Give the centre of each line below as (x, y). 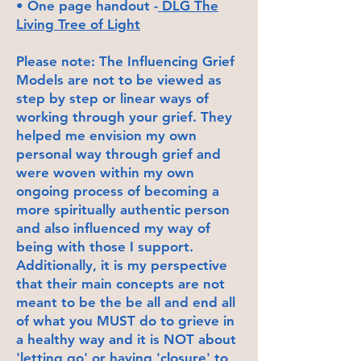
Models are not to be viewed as (119, 79)
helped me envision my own (106, 135)
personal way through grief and (118, 154)
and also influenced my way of (113, 228)
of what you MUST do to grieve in (125, 320)
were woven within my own (105, 172)
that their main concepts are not (120, 283)
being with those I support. (105, 246)
